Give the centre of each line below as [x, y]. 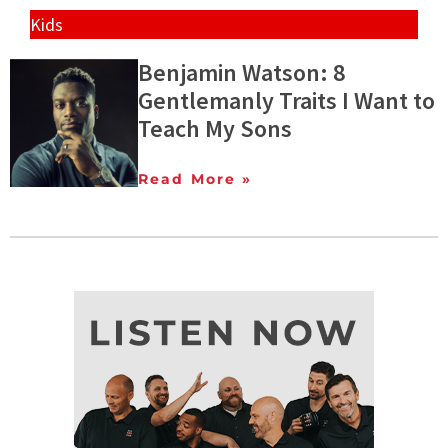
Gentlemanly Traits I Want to [286, 100]
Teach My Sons [215, 128]
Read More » [195, 178]
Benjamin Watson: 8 [241, 72]
